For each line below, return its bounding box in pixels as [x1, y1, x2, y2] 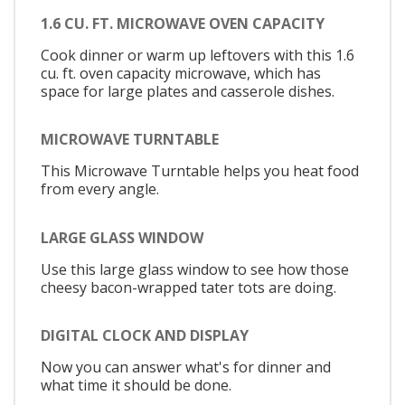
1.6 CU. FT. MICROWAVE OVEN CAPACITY [41, 13, 325, 33]
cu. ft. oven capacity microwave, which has [41, 62, 321, 83]
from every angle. [41, 179, 159, 200]
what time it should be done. [41, 375, 231, 396]
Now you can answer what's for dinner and [41, 357, 331, 378]
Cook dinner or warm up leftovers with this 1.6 [41, 44, 354, 65]
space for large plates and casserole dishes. [41, 80, 334, 101]
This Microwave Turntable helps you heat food [41, 161, 359, 182]
